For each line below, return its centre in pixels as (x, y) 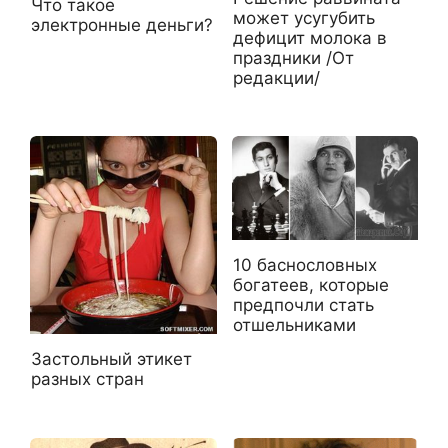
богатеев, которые (310, 285)
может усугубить (303, 17)
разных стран (87, 379)
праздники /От (293, 57)
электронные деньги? (122, 25)
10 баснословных (304, 265)
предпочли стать (303, 305)
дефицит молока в (309, 37)
